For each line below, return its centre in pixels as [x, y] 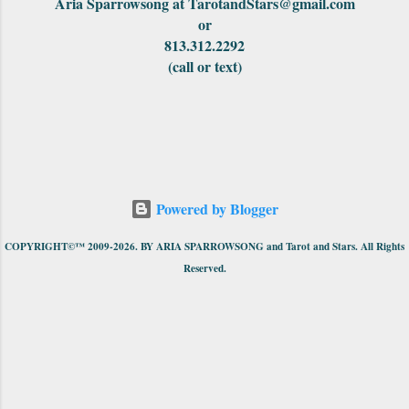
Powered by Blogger [215, 209]
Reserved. [204, 268]
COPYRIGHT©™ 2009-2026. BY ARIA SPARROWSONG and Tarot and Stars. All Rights [204, 246]
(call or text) [204, 66]
